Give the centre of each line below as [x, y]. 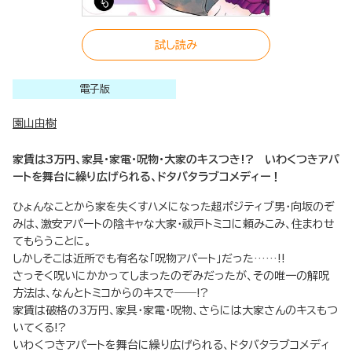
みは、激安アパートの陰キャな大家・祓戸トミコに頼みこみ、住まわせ [174, 224]
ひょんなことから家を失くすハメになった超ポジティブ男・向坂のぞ [174, 207]
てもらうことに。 [52, 242]
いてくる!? [40, 328]
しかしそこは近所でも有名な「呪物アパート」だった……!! [149, 259]
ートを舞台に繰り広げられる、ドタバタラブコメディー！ [147, 177]
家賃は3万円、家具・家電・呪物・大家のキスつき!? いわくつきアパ [176, 160]
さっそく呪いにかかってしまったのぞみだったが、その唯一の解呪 [171, 276]
